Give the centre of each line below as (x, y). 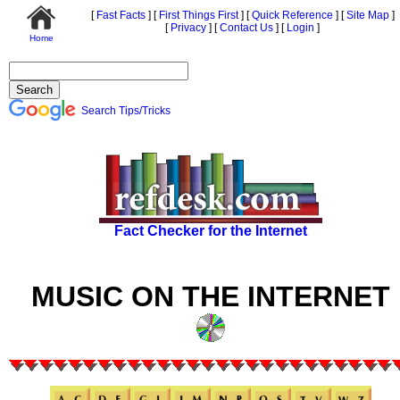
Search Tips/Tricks (126, 110)
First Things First (197, 15)
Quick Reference (291, 15)
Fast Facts (119, 15)
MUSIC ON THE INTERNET (210, 296)
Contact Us (245, 28)
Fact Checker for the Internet (210, 230)
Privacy (187, 28)
